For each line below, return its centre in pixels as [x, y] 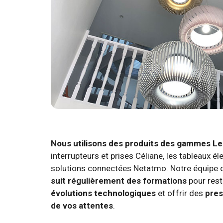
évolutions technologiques [103, 193]
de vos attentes [82, 206]
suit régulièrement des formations [119, 181]
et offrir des [180, 193]
